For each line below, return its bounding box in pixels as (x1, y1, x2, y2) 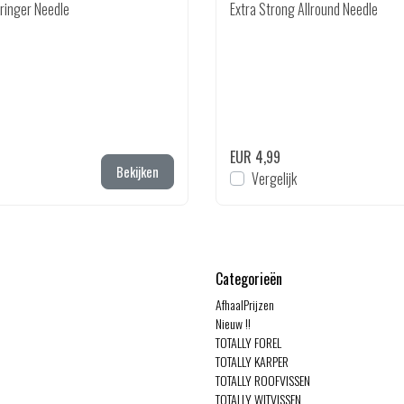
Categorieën (216, 268, 282, 289)
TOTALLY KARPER (216, 352, 289, 371)
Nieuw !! (216, 314, 251, 333)
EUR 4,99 (230, 146, 280, 168)
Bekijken (116, 162, 159, 181)
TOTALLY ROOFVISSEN (216, 371, 310, 390)
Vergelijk (252, 168, 297, 189)
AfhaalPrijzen (216, 295, 274, 314)
